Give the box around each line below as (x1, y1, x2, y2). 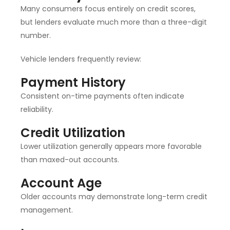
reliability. (21, 104, 53, 115)
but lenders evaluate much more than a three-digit (21, 17, 207, 28)
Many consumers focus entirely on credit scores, (21, 4, 196, 14)
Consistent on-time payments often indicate (21, 91, 184, 102)
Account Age (21, 175, 102, 192)
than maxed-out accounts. (21, 155, 119, 165)
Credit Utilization (21, 124, 125, 142)
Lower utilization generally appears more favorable (21, 141, 202, 152)
